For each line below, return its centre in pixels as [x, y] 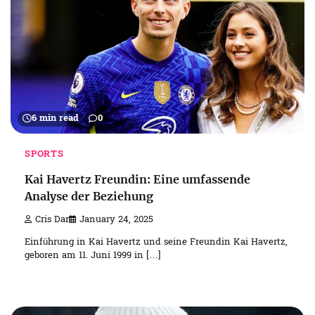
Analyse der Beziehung [89, 196]
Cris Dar [52, 220]
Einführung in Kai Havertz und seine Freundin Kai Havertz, [156, 243]
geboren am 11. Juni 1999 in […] [93, 256]
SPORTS [44, 155]
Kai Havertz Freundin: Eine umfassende [137, 179]
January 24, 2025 [116, 220]
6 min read [55, 119]
